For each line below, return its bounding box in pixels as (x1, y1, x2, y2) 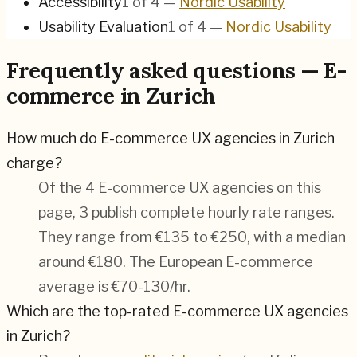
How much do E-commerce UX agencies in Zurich (6, 130, 335, 147)
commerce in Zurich (6, 81, 217, 109)
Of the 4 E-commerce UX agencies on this (38, 179, 321, 197)
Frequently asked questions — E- (6, 56, 347, 84)
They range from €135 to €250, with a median (38, 229, 346, 246)
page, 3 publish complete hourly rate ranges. (38, 204, 335, 222)
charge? (6, 155, 62, 172)
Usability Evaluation (38, 18, 168, 36)
